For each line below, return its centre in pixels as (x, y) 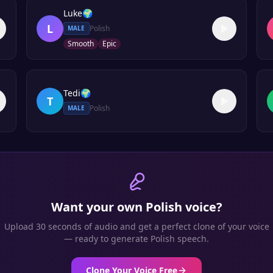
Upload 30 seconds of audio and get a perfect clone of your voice (136, 226)
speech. (192, 239)
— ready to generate (107, 239)
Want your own (98, 207)
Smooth (80, 44)
